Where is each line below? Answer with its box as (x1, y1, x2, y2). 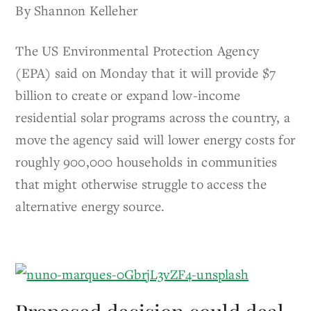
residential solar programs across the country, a (15, 108, 291, 126)
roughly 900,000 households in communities (15, 153, 278, 171)
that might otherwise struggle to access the (15, 175, 267, 193)
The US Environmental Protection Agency (15, 42, 260, 60)
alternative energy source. (15, 197, 165, 215)
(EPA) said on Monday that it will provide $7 (15, 64, 276, 82)
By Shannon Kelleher (15, 1, 138, 19)
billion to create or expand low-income (15, 86, 241, 104)
